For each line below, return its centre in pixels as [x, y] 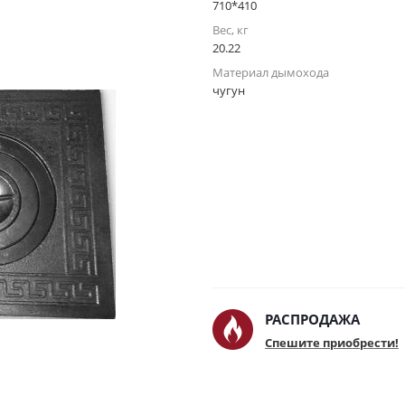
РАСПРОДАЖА [312, 319]
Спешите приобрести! [332, 343]
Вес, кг [231, 30]
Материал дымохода [271, 72]
